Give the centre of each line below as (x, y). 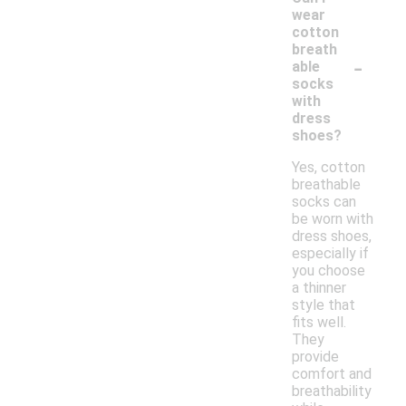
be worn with (333, 219)
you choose (329, 271)
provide (315, 357)
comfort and (332, 374)
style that (324, 305)
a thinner (319, 288)
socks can (324, 202)
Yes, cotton (329, 168)
